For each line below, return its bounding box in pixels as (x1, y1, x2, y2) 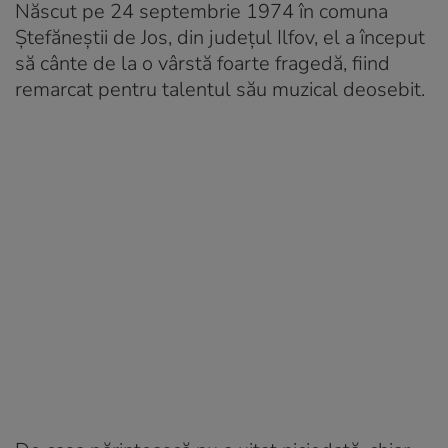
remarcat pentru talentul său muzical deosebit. (15, 75, 425, 103)
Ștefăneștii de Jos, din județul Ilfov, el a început (15, 23, 425, 51)
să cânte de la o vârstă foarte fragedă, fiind (15, 49, 390, 77)
